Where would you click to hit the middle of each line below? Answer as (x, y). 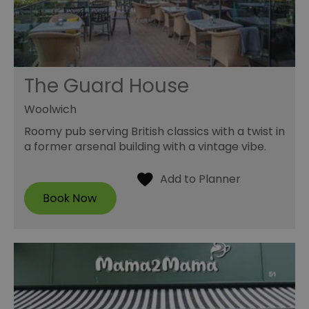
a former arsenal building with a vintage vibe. (145, 146)
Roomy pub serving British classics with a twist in (154, 131)
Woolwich (50, 109)
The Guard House (107, 86)
